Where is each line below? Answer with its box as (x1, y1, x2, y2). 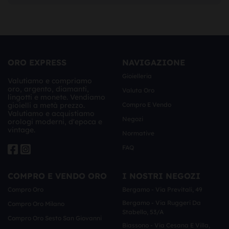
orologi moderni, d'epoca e (8, 117, 102, 127)
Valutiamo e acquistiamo (8, 109, 95, 119)
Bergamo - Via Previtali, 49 (122, 186, 202, 194)
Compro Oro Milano (8, 200, 64, 208)
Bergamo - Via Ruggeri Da (122, 199, 201, 207)
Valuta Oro (122, 86, 154, 95)
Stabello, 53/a (122, 208, 164, 216)
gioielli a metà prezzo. (8, 101, 85, 110)
